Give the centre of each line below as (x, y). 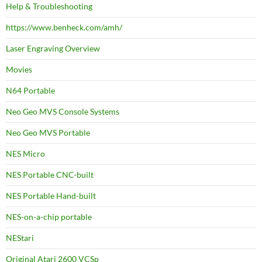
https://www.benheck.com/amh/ (64, 27)
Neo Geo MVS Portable (48, 132)
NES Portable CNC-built (50, 175)
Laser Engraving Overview (53, 48)
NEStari (20, 238)
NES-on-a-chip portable (49, 217)
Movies (19, 69)
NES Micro (25, 154)
